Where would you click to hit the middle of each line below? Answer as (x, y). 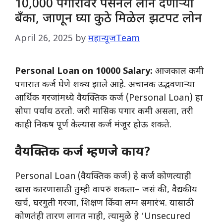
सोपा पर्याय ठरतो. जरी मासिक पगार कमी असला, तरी (104, 112)
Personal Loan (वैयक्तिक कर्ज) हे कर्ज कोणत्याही (103, 177)
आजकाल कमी (179, 72)
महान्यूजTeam (114, 39)
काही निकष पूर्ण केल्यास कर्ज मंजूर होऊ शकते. (93, 125)
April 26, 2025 (44, 39)
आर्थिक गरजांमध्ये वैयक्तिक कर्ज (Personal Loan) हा (109, 99)
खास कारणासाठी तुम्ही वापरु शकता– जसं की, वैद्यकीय (106, 190)
